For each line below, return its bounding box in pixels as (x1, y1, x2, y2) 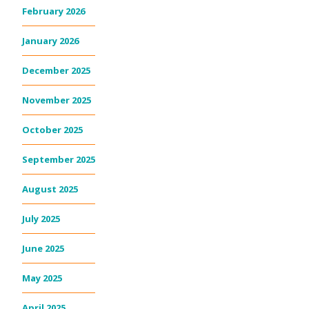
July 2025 (22, 212, 60, 225)
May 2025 (22, 271, 62, 284)
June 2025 (22, 241, 64, 255)
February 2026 (22, 4, 85, 17)
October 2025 (22, 123, 83, 136)
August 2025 (22, 182, 78, 195)
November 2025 (22, 93, 91, 106)
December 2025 (22, 63, 90, 77)
